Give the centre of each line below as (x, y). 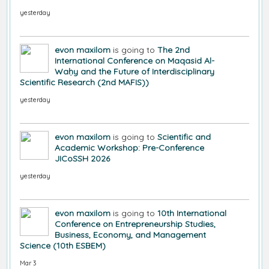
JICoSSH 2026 (82, 159)
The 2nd (174, 50)
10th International (192, 213)
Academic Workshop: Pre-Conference (129, 148)
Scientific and (184, 137)
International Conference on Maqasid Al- (134, 61)
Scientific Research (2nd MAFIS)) (84, 83)
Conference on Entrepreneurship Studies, (135, 224)
